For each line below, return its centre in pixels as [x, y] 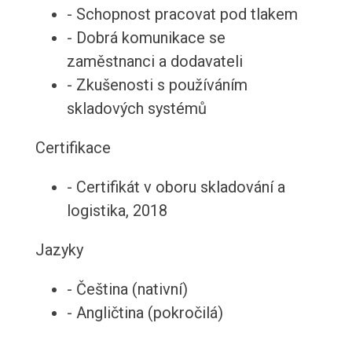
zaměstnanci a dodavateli [154, 62]
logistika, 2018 [117, 211]
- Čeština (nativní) [127, 290]
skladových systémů [136, 109]
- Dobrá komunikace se [146, 38]
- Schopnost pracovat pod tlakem [182, 15]
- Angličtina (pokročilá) [145, 313]
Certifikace [73, 148]
